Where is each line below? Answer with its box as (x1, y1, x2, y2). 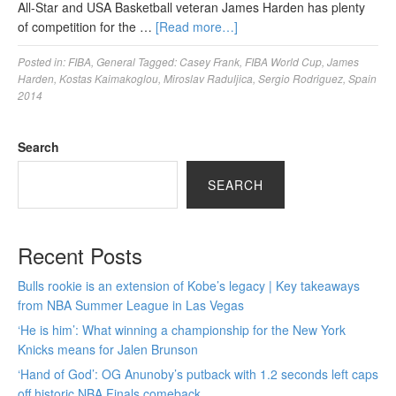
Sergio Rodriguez (258, 71, 343, 86)
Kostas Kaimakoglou (59, 71, 158, 86)
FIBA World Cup (245, 54, 322, 69)
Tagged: (138, 54, 179, 69)
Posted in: (18, 54, 68, 69)
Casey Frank (179, 54, 240, 69)
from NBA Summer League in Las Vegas (18, 296, 244, 314)
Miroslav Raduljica (164, 71, 253, 86)
